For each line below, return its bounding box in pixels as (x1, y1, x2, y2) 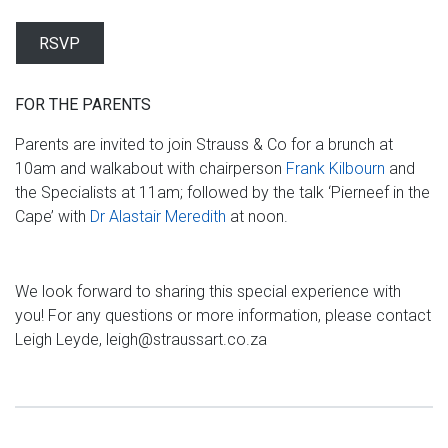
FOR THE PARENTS (15, 95, 151, 115)
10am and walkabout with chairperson (15, 159, 286, 179)
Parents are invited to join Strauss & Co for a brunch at (15, 135, 393, 155)
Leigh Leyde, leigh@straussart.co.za (15, 330, 267, 350)
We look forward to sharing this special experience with (15, 282, 401, 302)
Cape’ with (15, 207, 90, 227)
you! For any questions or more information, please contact (15, 306, 431, 326)
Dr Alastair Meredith (90, 207, 226, 227)
